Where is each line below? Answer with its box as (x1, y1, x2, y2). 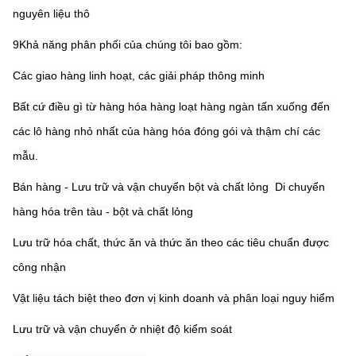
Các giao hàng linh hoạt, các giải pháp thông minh (13, 69, 265, 83)
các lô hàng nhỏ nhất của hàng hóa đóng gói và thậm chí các (13, 125, 320, 138)
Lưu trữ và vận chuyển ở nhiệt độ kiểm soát (13, 323, 232, 336)
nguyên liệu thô (13, 7, 90, 21)
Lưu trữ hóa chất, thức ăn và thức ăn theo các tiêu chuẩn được (13, 236, 329, 250)
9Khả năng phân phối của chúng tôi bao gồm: (13, 38, 242, 52)
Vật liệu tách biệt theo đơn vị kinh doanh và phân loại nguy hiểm (13, 292, 335, 305)
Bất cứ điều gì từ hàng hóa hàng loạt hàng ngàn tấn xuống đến (13, 100, 330, 114)
